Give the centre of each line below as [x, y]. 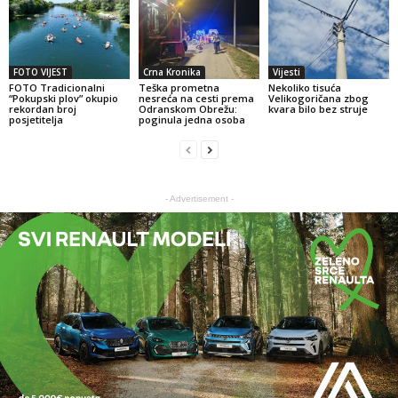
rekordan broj [43, 108]
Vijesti [286, 72]
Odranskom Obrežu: [187, 108]
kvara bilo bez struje [318, 108]
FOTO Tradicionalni [57, 87]
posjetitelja [36, 119]
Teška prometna [179, 87]
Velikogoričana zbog [318, 98]
